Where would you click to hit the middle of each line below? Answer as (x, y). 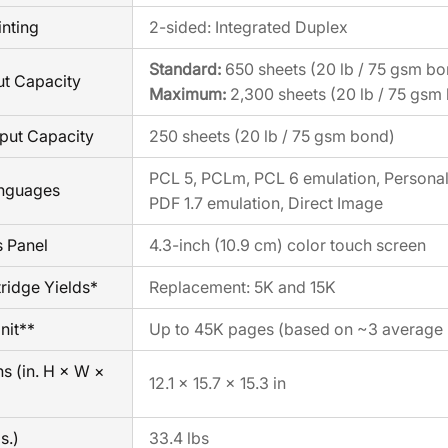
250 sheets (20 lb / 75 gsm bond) (272, 136)
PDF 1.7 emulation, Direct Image (266, 203)
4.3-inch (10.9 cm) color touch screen (287, 245)
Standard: (185, 69)
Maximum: (187, 94)
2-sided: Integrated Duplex (248, 27)
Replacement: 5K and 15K (242, 287)
